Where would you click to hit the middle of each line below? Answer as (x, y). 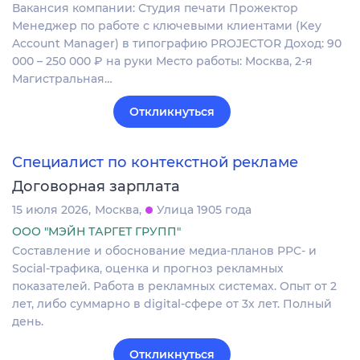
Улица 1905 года (204, 210)
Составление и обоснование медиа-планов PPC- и (164, 251)
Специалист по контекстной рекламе (155, 163)
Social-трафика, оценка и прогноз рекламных (148, 269)
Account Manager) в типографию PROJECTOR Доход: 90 (177, 43)
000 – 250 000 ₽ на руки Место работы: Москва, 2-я (162, 61)
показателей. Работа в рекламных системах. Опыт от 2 (174, 286)
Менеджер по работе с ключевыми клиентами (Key (167, 25)
